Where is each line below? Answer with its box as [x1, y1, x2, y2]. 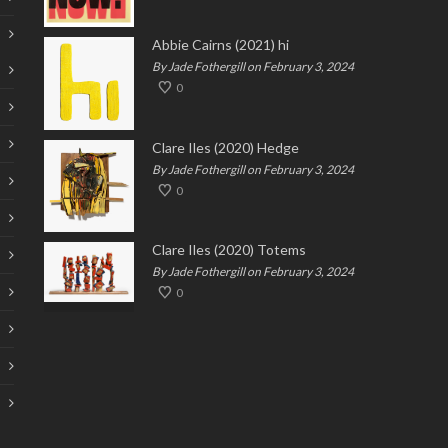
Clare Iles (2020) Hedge [152, 139, 299, 157]
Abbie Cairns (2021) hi [152, 35, 289, 53]
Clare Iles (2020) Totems [152, 240, 306, 258]
